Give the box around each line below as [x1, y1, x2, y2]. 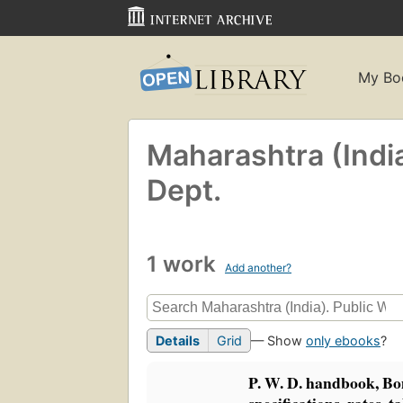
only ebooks [306, 333, 381, 349]
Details [156, 333, 200, 349]
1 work [147, 250, 221, 277]
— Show [251, 333, 306, 349]
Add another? [225, 260, 291, 274]
